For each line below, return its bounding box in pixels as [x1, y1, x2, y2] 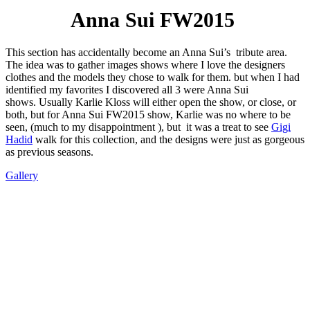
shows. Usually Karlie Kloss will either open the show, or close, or [6, 95, 296, 108]
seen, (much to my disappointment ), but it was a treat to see [6, 120, 271, 133]
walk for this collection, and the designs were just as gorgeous [33, 133, 304, 145]
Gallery [6, 169, 38, 181]
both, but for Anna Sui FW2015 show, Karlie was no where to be [6, 108, 291, 120]
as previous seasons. [6, 145, 93, 158]
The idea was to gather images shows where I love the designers [6, 58, 285, 71]
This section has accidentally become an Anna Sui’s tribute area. [6, 46, 287, 58]
